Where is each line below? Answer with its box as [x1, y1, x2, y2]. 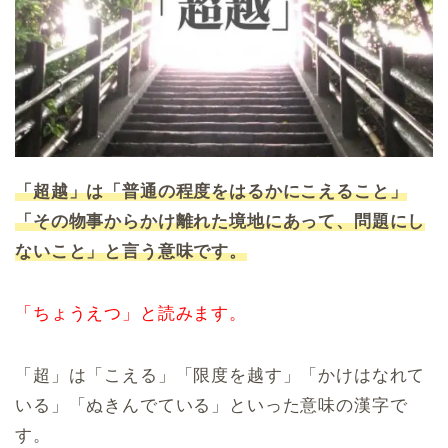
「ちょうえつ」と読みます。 [15, 303, 247, 323]
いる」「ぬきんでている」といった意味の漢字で [15, 395, 408, 415]
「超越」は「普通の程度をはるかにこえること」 [15, 181, 408, 201]
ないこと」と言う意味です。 [15, 241, 247, 261]
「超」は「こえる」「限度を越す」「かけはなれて [15, 365, 426, 385]
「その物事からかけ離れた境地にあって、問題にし [15, 211, 426, 231]
